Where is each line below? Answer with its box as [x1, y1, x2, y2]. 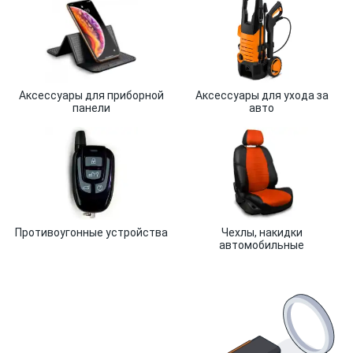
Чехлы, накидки [221, 226, 303, 239]
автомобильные [219, 239, 304, 251]
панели [72, 102, 110, 114]
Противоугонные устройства [15, 226, 168, 239]
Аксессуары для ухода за [195, 89, 329, 102]
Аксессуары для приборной [19, 89, 164, 102]
